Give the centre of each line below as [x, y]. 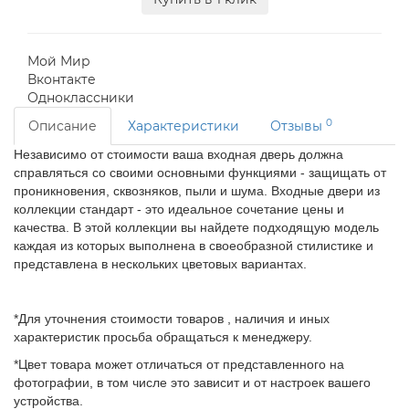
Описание [63, 126]
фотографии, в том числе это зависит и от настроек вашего [192, 383]
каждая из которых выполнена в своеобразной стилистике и [194, 246]
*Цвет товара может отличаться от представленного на [179, 364]
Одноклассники [81, 98]
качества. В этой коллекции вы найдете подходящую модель [196, 227]
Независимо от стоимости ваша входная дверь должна [178, 154]
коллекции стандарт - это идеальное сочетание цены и [179, 209]
